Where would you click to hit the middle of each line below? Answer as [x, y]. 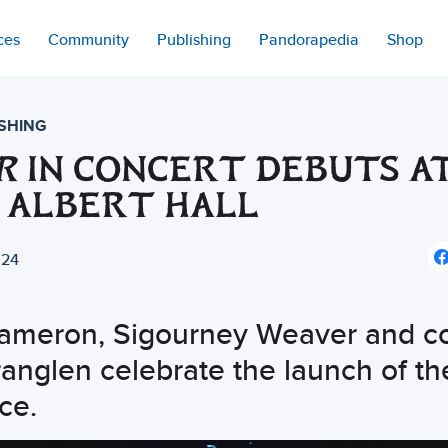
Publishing [193, 39]
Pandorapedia [308, 39]
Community [88, 39]
